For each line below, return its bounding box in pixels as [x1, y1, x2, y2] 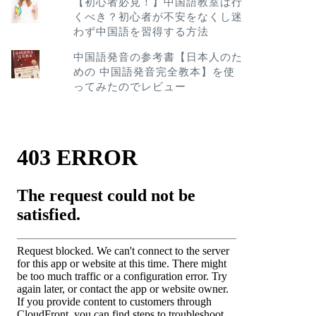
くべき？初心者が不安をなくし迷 [73, 10, 243, 23]
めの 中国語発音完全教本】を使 [73, 65, 235, 78]
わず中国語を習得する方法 [73, 25, 209, 37]
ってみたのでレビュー [73, 80, 186, 92]
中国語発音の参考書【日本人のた [73, 50, 243, 63]
